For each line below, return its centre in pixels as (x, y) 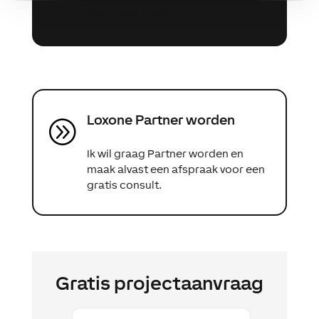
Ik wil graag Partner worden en (165, 154)
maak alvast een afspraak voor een (176, 169)
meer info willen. (129, 16)
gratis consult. (124, 185)
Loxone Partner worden (161, 120)
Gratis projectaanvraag (159, 283)
